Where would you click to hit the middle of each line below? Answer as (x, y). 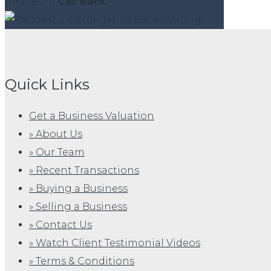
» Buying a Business (78, 189)
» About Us (56, 134)
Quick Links (47, 85)
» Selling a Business (78, 207)
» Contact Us (60, 225)
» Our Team (57, 152)
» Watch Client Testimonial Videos (115, 243)
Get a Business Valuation (92, 116)
